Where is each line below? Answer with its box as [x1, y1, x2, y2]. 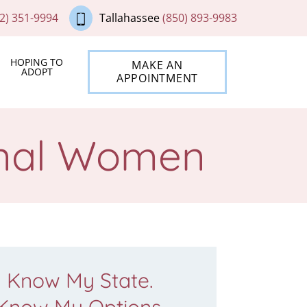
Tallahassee [99, 10, 160, 26]
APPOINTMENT [116, 71, 199, 86]
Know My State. [6, 267, 153, 293]
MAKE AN [132, 58, 183, 73]
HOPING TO [10, 56, 64, 69]
